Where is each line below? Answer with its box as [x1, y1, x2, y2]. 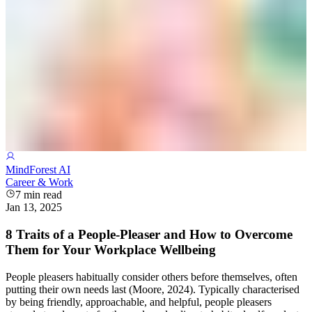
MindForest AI [6, 164, 70, 176]
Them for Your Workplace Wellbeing [6, 242, 216, 257]
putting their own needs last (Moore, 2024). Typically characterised [6, 283, 299, 295]
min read [21, 189, 62, 201]
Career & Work [6, 176, 73, 189]
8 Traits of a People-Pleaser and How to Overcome [6, 227, 292, 242]
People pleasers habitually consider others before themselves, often [6, 270, 297, 283]
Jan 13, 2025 [6, 201, 62, 214]
